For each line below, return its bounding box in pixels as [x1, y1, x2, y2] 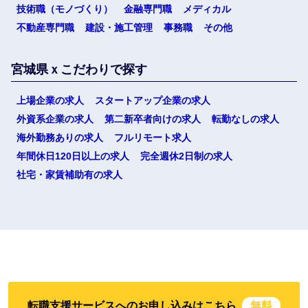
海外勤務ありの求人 [16, 132, 103, 143]
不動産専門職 [16, 22, 74, 33]
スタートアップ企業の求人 [95, 95, 210, 106]
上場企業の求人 [16, 95, 84, 106]
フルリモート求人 [114, 132, 191, 143]
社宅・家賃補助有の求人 [16, 169, 122, 180]
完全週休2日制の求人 [140, 151, 232, 162]
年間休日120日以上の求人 [16, 151, 129, 162]
